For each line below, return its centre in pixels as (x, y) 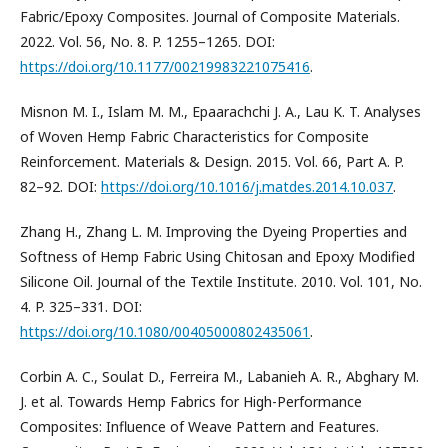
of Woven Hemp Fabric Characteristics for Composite (194, 136)
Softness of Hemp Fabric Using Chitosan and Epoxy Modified (217, 256)
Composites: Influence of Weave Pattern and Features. (199, 426)
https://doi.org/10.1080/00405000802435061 (165, 331)
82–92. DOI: (60, 186)
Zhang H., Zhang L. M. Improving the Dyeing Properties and (213, 231)
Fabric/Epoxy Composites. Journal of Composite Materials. (210, 16)
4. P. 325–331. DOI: (81, 306)
